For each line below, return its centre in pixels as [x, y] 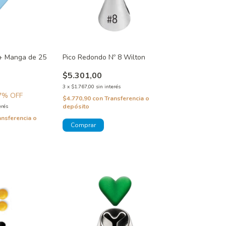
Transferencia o [127, 99]
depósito [76, 107]
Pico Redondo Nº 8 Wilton [104, 58]
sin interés [108, 87]
